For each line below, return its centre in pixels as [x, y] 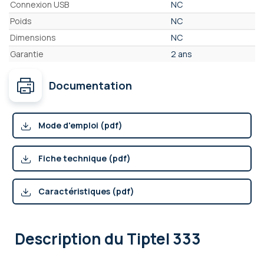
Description [60, 239]
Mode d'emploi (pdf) [80, 126]
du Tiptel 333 [153, 239]
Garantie [27, 54]
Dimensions [33, 38]
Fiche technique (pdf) [85, 159]
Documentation [90, 86]
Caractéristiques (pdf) [86, 192]
